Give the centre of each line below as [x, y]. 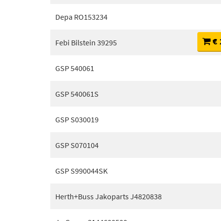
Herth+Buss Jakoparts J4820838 [109, 196]
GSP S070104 [77, 145]
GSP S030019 [77, 119]
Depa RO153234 [81, 17]
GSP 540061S [77, 94]
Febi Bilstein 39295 [86, 42]
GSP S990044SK [81, 171]
